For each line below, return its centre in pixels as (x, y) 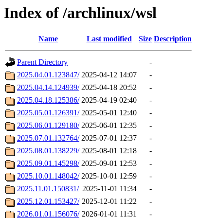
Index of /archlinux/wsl (80, 13)
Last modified (109, 39)
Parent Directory (42, 62)
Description (173, 39)
